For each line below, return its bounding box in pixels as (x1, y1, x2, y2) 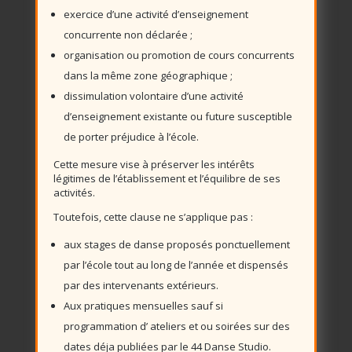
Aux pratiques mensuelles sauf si (63, 299, 223, 313)
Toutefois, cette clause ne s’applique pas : (53, 210, 253, 224)
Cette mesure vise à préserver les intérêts (53, 157, 255, 171)
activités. (53, 185, 95, 200)
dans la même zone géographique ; (63, 68, 233, 82)
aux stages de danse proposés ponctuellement (63, 237, 290, 251)
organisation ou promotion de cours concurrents (63, 48, 295, 62)
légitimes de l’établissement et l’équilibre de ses (53, 171, 280, 185)
